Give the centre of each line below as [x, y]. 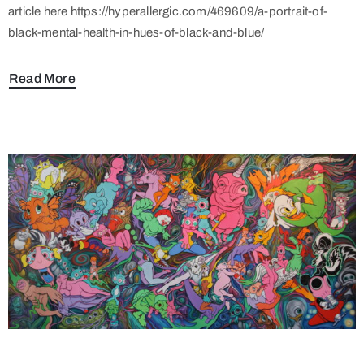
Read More [42, 78]
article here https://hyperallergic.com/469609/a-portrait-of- [168, 12]
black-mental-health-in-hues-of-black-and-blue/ [136, 33]
